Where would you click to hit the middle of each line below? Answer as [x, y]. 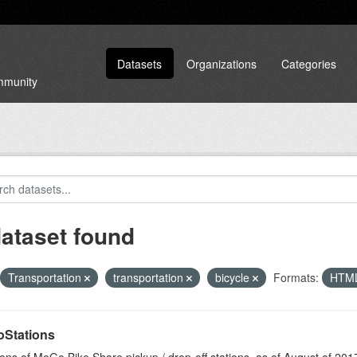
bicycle [233, 277]
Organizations [222, 63]
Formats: [296, 277]
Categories [309, 63]
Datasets [140, 63]
